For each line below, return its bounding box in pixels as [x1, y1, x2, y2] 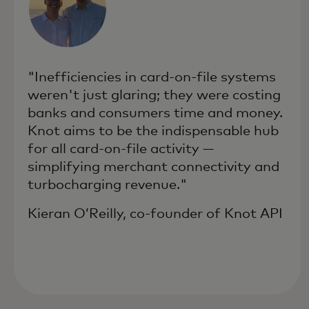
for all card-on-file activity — [28, 141, 214, 156]
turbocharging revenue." [28, 177, 187, 192]
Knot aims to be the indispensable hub [28, 123, 279, 138]
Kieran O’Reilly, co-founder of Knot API [28, 206, 283, 221]
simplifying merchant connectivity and [28, 159, 279, 174]
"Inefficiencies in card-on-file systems [28, 70, 276, 84]
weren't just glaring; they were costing [28, 88, 281, 102]
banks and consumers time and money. [28, 106, 283, 120]
